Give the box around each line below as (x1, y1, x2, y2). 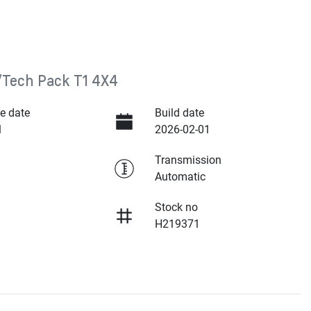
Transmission (154, 153, 221, 167)
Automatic (154, 170, 205, 184)
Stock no (154, 201, 198, 215)
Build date (154, 106, 204, 120)
